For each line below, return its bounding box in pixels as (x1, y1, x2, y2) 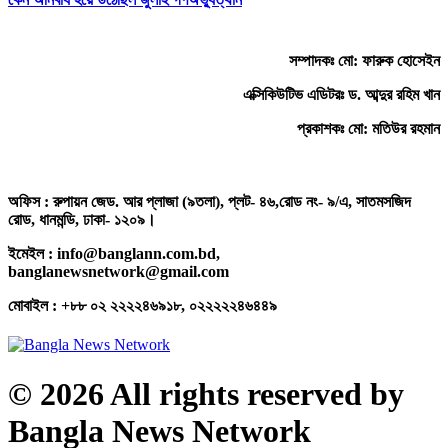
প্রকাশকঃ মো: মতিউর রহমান (297, 119, 440, 137)
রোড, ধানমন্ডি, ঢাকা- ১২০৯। (8, 211, 156, 228)
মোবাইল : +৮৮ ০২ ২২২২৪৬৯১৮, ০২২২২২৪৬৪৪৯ (8, 297, 277, 314)
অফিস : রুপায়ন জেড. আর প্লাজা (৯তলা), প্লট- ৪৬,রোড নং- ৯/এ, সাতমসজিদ (8, 193, 411, 210)
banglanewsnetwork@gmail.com (8, 263, 229, 280)
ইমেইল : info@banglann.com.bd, (8, 245, 220, 262)
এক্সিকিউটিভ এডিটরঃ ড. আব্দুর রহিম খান (243, 85, 440, 103)
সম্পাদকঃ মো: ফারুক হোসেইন (289, 51, 440, 69)
